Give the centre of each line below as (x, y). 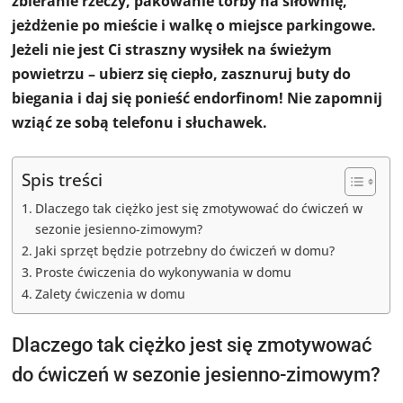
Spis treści (63, 179)
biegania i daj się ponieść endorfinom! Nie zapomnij (197, 98)
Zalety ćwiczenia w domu (111, 293)
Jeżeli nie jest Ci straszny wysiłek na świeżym (172, 49)
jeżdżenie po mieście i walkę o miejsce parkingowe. (194, 25)
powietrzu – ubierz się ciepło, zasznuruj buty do (182, 73)
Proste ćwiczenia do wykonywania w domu (164, 272)
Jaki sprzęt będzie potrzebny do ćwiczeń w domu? (185, 250)
